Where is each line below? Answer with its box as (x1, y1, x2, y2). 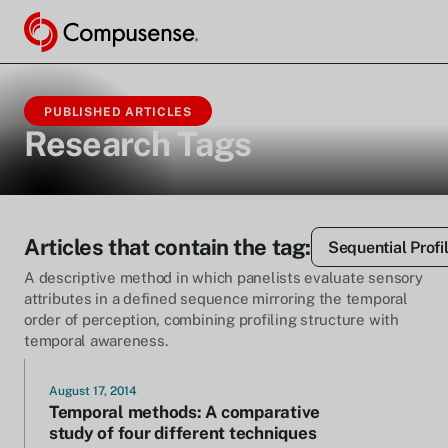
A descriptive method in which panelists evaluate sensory (24, 269, 423, 286)
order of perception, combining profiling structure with (24, 311, 399, 328)
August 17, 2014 (49, 384, 137, 398)
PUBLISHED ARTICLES (44, 105, 193, 119)
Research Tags (24, 124, 251, 164)
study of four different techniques (49, 423, 317, 443)
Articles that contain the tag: (24, 233, 311, 260)
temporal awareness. (24, 332, 168, 349)
